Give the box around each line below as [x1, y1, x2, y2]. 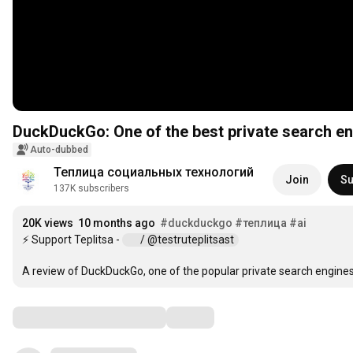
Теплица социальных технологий [54, 165, 254, 180]
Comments [12, 307, 91, 327]
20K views [22, 217, 73, 230]
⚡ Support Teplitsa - [22, 232, 122, 246]
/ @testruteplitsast [138, 232, 239, 246]
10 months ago [78, 217, 155, 230]
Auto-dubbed [30, 144, 88, 156]
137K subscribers [54, 183, 129, 195]
